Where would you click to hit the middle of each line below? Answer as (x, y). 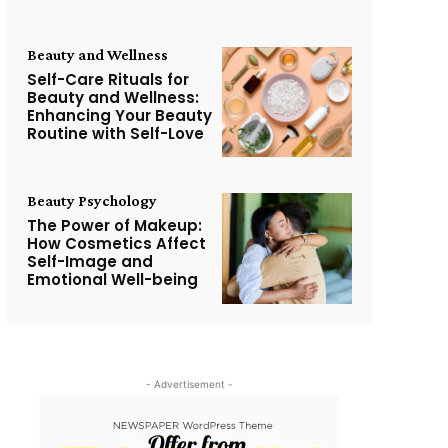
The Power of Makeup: (114, 226)
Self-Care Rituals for (107, 79)
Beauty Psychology (91, 201)
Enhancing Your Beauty (119, 115)
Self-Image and (89, 262)
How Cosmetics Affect (116, 244)
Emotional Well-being (112, 280)
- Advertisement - (189, 383)
